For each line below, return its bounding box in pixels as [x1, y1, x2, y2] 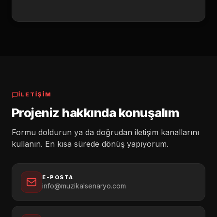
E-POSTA [42, 174, 74, 181]
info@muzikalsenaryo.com [42, 182, 126, 190]
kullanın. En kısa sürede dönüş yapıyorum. [12, 139, 169, 149]
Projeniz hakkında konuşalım [12, 105, 179, 120]
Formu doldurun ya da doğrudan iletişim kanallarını [12, 127, 199, 137]
